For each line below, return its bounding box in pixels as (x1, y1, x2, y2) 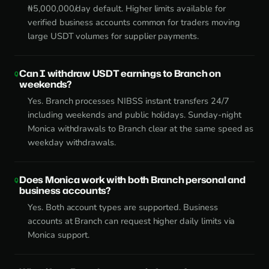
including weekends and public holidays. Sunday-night (28, 108, 241, 121)
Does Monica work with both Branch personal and (19, 172, 246, 186)
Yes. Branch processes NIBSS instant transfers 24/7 (28, 94, 229, 107)
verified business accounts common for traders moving (28, 16, 240, 28)
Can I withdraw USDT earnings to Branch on (19, 66, 221, 80)
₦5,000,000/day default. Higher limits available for (28, 2, 226, 14)
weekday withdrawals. (28, 136, 116, 148)
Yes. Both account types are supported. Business (28, 201, 218, 213)
